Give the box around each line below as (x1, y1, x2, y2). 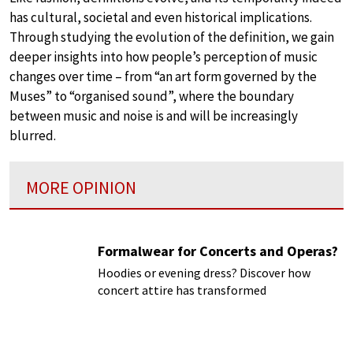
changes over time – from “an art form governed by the (9, 68, 317, 86)
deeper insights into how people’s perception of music (9, 48, 318, 66)
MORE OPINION (26, 176, 136, 199)
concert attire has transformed (98, 282, 266, 299)
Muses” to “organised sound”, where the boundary (9, 87, 294, 106)
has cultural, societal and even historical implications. (9, 9, 312, 27)
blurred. (9, 127, 56, 145)
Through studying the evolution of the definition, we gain (9, 28, 334, 46)
